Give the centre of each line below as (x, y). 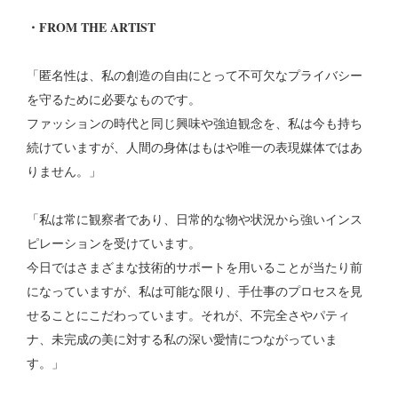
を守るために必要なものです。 (114, 99)
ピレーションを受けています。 (114, 243)
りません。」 (64, 171)
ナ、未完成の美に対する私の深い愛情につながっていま (182, 339)
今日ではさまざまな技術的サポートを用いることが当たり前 (195, 267)
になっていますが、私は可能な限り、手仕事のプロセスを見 (195, 291)
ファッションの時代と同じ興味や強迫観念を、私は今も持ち (195, 123)
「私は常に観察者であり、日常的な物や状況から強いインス (195, 219)
